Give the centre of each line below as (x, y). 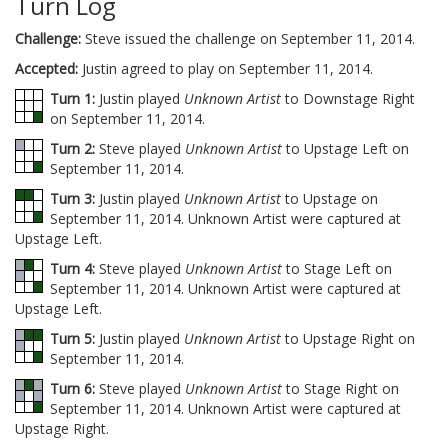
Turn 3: (72, 198)
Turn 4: (72, 268)
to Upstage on (329, 198)
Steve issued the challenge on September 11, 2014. (248, 38)
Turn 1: (72, 98)
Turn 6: (72, 388)
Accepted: (46, 68)
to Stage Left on (337, 268)
